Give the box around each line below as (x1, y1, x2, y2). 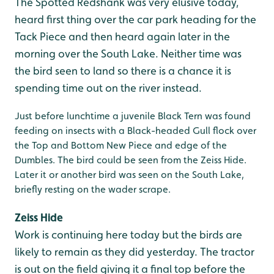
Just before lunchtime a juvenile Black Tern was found (15, 110, 251, 122)
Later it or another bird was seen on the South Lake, (15, 169, 244, 180)
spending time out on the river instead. (15, 81, 202, 94)
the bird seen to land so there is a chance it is (15, 64, 231, 77)
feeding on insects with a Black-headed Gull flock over (15, 125, 256, 136)
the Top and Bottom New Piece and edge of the (15, 139, 227, 151)
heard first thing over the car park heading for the (15, 13, 256, 26)
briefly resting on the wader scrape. (15, 183, 171, 195)
